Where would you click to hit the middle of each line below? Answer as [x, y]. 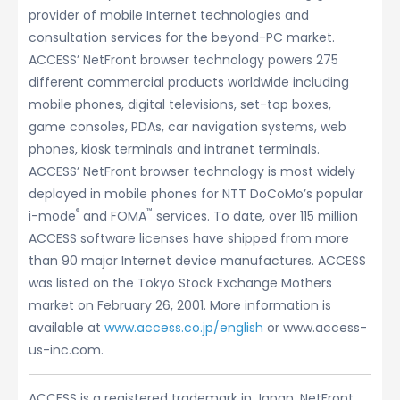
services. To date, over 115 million [255, 216]
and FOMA [113, 216]
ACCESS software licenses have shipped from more [189, 238]
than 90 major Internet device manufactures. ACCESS [197, 261]
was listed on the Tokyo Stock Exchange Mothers [180, 283]
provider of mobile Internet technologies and [169, 15]
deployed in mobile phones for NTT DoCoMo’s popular [196, 194]
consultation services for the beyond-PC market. [182, 37]
